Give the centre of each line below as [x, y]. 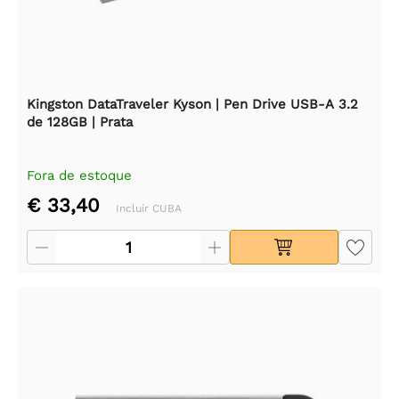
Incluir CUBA [149, 208]
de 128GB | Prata [80, 122]
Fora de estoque [79, 175]
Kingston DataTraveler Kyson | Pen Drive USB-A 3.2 [192, 104]
